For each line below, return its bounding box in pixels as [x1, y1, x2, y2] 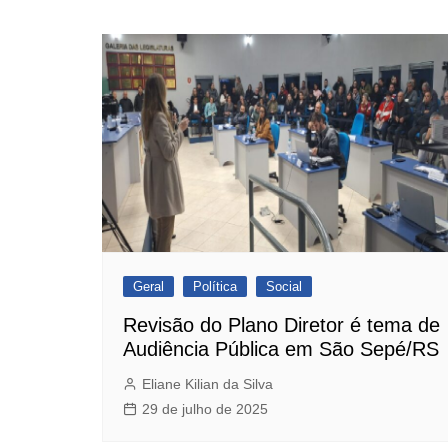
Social [266, 279, 302, 295]
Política [193, 279, 237, 295]
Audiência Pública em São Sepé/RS [123, 338, 439, 361]
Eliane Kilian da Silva [142, 376, 273, 393]
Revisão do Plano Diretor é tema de [123, 314, 440, 337]
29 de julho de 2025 [142, 401, 268, 418]
